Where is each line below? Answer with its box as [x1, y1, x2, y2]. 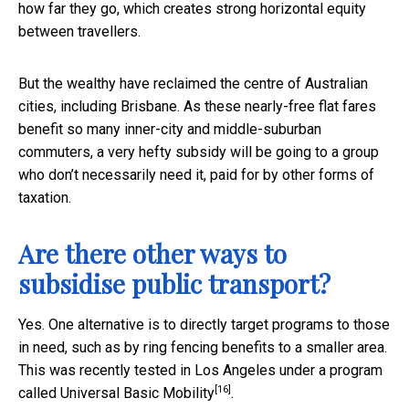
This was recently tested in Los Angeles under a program [18, 361, 383, 379]
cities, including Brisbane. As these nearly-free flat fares [18, 97, 376, 115]
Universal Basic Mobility [60, 383, 215, 402]
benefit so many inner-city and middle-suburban [18, 120, 321, 138]
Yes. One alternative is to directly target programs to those [18, 315, 390, 333]
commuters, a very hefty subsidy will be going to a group [18, 142, 379, 161]
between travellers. [18, 22, 141, 40]
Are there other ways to [18, 236, 287, 270]
